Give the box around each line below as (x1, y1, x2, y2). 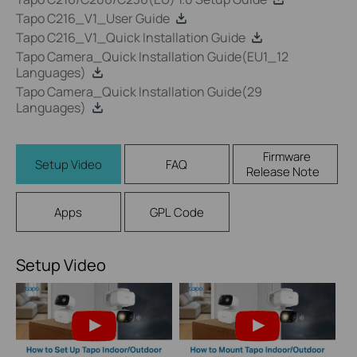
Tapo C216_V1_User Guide (16, 10, 170, 27)
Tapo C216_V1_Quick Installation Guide (16, 29, 245, 46)
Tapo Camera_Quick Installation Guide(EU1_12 (16, 48, 288, 65)
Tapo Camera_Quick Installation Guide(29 (16, 83, 262, 100)
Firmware (263, 148, 312, 165)
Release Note (246, 163, 320, 180)
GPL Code (149, 203, 204, 221)
